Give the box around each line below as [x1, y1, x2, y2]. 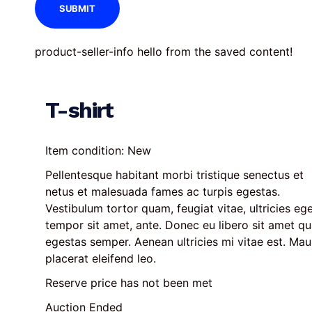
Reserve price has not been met [45, 276, 212, 290]
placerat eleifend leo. [45, 251, 156, 266]
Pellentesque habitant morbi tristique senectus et [45, 168, 307, 182]
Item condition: [45, 143, 127, 158]
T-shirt [45, 96, 114, 123]
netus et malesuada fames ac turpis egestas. [45, 185, 283, 199]
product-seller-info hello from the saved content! [35, 45, 292, 59]
